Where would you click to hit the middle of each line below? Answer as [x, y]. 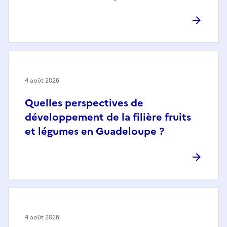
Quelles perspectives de [84, 103]
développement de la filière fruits [108, 117]
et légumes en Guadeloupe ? [94, 131]
